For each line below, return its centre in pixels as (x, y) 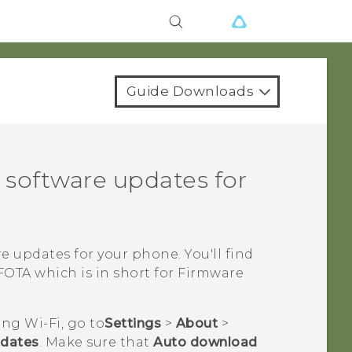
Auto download (205, 343)
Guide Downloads (190, 91)
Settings (133, 324)
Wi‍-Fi (43, 324)
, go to (83, 324)
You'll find (219, 255)
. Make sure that (96, 343)
